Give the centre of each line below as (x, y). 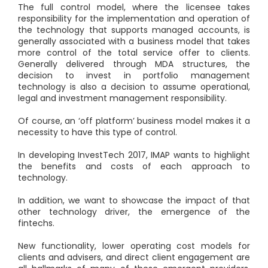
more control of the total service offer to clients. (134, 53)
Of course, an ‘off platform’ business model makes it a (134, 121)
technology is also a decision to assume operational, (134, 87)
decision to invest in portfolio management (134, 75)
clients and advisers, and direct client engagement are (134, 257)
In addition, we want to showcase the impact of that (134, 200)
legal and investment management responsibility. (122, 98)
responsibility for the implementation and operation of (134, 19)
